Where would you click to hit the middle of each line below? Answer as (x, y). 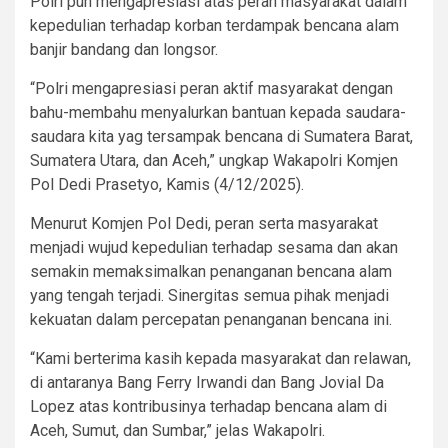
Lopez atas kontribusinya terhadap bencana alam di (208, 406)
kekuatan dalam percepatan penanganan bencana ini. (211, 319)
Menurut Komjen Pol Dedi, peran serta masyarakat (204, 223)
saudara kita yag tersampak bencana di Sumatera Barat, (221, 136)
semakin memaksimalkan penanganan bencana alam (211, 271)
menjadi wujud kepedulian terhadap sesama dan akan (214, 247)
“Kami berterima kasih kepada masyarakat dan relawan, (220, 358)
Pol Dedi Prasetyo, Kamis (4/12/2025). (167, 184)
